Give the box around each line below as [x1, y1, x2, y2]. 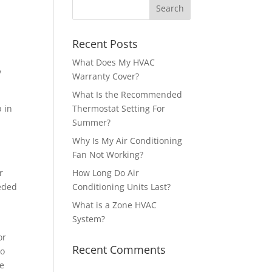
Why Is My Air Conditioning [72, 135, 183, 147]
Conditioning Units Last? [72, 181, 171, 193]
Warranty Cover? [72, 70, 140, 83]
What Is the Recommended [72, 89, 183, 101]
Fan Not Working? [72, 149, 144, 161]
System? [72, 213, 106, 225]
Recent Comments [72, 242, 166, 257]
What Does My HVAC [72, 56, 155, 69]
